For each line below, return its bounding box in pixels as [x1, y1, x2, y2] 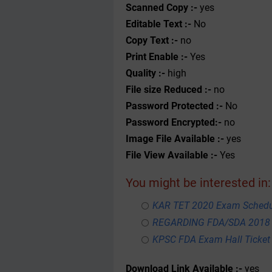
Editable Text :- [126, 18, 191, 30]
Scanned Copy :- [126, 2, 197, 13]
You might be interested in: [126, 175, 271, 190]
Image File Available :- [126, 133, 226, 144]
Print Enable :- [126, 51, 188, 63]
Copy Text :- [126, 35, 178, 46]
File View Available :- [126, 149, 220, 161]
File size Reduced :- [126, 84, 211, 95]
